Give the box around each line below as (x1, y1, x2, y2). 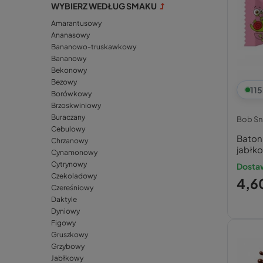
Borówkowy (51, 89, 92, 99)
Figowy (51, 218, 76, 228)
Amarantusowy (51, 19, 102, 28)
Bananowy (51, 54, 86, 63)
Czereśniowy (51, 183, 93, 193)
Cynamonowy (51, 148, 97, 157)
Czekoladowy (51, 171, 97, 181)
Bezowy (51, 77, 77, 87)
